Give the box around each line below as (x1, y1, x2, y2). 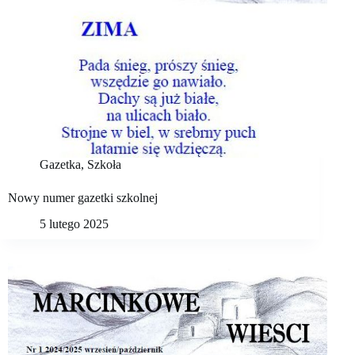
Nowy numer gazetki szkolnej (8, 191, 158, 205)
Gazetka (40, 158, 81, 172)
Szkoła (87, 158, 121, 172)
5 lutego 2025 (40, 216, 109, 231)
